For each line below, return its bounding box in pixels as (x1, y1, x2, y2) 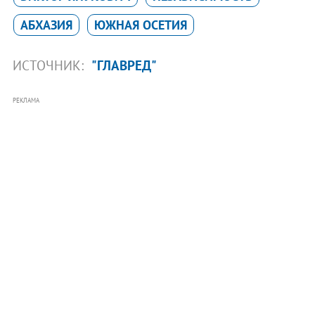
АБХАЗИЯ (20, 16, 72, 33)
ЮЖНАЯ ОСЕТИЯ (94, 16, 187, 33)
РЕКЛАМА (12, 96, 39, 104)
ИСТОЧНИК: (12, 56, 87, 74)
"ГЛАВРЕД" (91, 56, 157, 74)
